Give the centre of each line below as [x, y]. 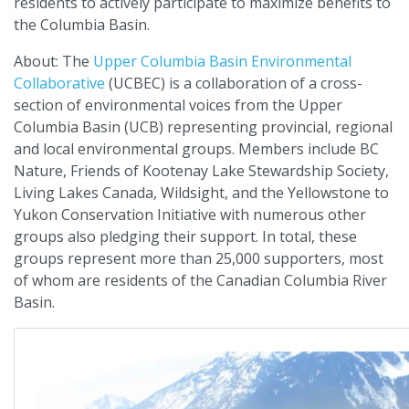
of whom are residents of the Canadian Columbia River [200, 281]
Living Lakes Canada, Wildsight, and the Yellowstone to [201, 193]
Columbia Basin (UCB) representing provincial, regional [203, 127]
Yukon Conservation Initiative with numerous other [190, 215]
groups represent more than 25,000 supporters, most [199, 259]
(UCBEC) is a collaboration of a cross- [234, 84]
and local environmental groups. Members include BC [196, 149]
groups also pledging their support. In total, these [185, 237]
